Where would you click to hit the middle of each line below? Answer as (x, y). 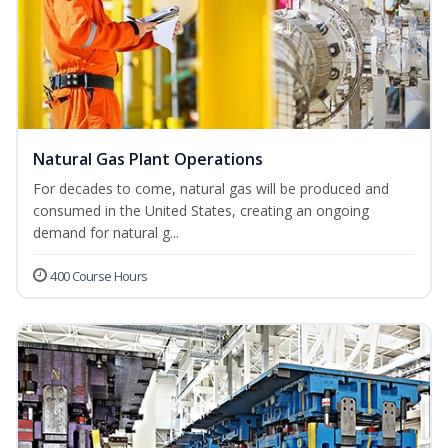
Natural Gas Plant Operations (148, 159)
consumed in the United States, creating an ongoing (201, 211)
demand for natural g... (106, 233)
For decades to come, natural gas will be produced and (211, 189)
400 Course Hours (99, 276)
